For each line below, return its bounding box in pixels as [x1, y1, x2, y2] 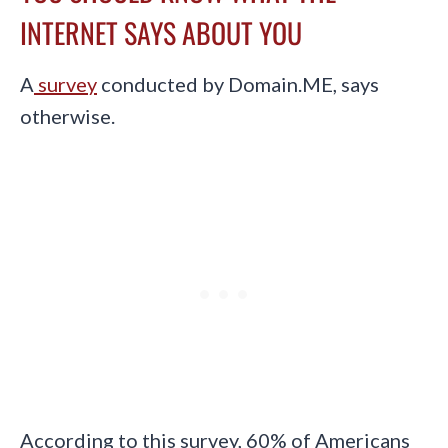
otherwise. [20, 104, 115, 129]
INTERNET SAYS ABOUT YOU [20, 12, 302, 54]
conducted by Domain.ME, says [97, 72, 379, 97]
